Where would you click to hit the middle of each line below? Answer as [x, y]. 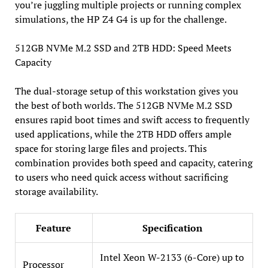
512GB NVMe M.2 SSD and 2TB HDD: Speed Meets [123, 48]
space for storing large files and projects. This [111, 149]
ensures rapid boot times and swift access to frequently [132, 120]
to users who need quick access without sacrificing [121, 177]
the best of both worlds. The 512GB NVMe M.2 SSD [123, 106]
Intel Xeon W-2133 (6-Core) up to [172, 258]
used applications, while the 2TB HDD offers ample [123, 134]
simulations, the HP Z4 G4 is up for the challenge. [121, 19]
